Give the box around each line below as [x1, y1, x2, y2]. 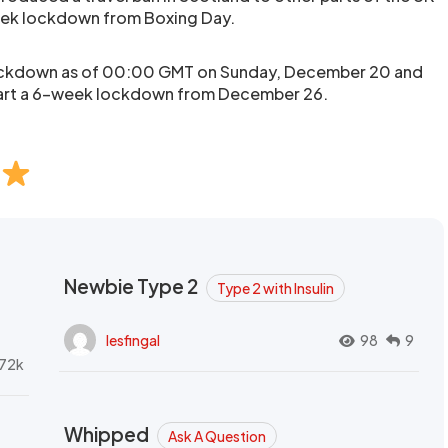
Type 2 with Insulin [217, 279, 334, 297]
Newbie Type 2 [64, 274, 201, 298]
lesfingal [106, 330, 160, 349]
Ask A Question [168, 427, 266, 445]
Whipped [64, 422, 152, 446]
